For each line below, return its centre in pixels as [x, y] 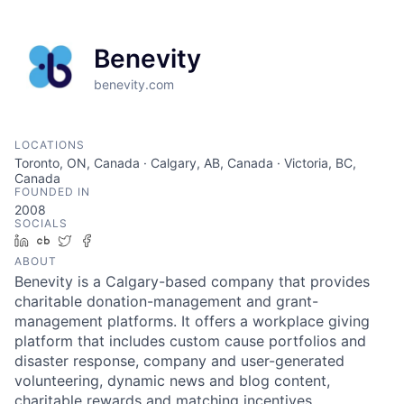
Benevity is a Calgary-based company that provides [192, 282]
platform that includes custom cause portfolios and [190, 341]
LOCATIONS [50, 145]
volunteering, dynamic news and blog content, [172, 381]
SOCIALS [41, 224]
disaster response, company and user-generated [179, 361]
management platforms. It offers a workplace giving [192, 321]
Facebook [129, 241]
